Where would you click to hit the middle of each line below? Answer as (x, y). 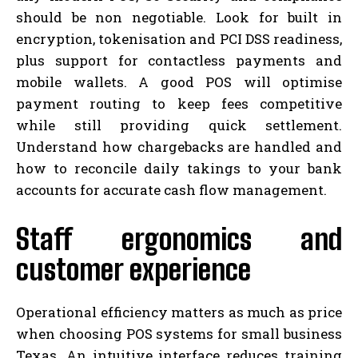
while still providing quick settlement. (179, 125)
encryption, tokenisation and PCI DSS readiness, (179, 38)
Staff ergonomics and (179, 239)
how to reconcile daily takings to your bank (179, 168)
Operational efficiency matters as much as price (179, 312)
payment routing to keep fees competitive (179, 103)
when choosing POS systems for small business (179, 333)
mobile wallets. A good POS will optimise (179, 82)
